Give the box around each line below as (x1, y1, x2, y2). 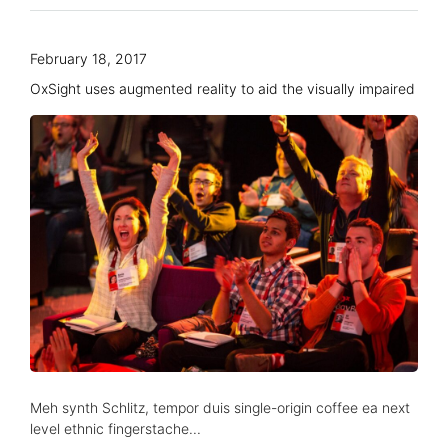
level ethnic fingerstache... (30, 419, 201, 437)
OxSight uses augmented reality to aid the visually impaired (30, 79, 415, 97)
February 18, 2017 (30, 49, 147, 67)
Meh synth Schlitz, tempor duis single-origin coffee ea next (30, 398, 410, 416)
